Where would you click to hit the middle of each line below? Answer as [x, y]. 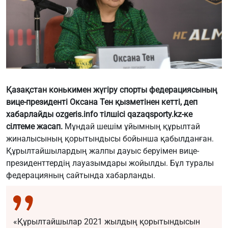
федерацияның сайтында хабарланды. [81, 175]
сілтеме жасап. [34, 126]
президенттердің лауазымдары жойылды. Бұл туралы [110, 163]
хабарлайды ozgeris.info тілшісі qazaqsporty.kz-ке [99, 114]
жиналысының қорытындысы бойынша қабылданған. [110, 138]
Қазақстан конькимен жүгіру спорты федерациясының [112, 90]
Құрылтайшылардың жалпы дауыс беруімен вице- [103, 151]
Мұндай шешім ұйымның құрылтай [131, 126]
